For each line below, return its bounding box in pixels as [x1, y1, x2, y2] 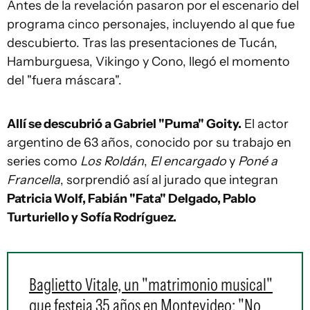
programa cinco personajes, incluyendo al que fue [7, 17, 295, 32]
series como [7, 154, 80, 169]
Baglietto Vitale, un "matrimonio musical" [29, 274, 273, 295]
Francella [7, 172, 60, 188]
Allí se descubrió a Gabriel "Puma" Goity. [7, 116, 241, 131]
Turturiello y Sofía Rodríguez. [7, 210, 176, 225]
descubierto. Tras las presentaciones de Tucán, [7, 35, 277, 51]
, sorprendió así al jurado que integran [60, 172, 278, 188]
